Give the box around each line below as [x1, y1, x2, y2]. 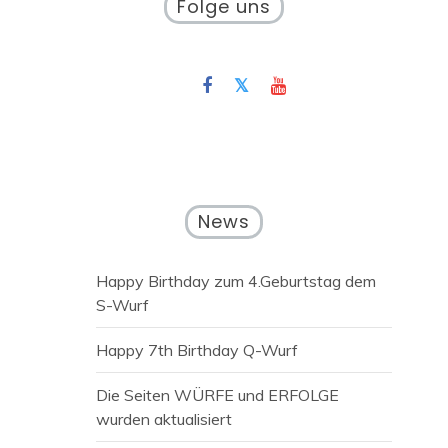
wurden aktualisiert [96, 409, 232, 430]
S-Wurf [96, 295, 149, 316]
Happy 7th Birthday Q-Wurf [96, 340, 298, 361]
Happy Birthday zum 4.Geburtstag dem [96, 271, 376, 292]
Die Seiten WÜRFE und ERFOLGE [96, 385, 339, 406]
